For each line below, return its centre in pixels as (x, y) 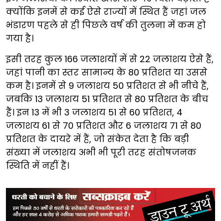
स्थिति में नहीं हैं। (37, 165)
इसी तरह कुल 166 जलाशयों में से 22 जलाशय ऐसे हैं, (110, 59)
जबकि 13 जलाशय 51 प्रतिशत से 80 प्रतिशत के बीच (107, 99)
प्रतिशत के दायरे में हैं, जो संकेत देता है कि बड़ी (97, 139)
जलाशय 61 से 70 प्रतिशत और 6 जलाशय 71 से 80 (104, 125)
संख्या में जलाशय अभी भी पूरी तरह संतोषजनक (101, 152)
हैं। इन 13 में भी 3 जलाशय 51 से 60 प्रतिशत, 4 (94, 112)
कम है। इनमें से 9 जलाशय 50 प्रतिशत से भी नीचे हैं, (107, 85)
